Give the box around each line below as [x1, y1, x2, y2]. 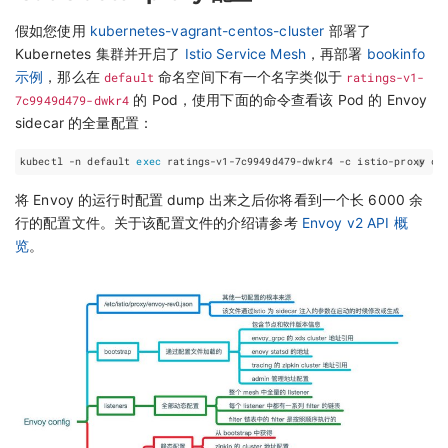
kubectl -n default [19, 154, 137, 168]
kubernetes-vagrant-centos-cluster [89, 23, 325, 40]
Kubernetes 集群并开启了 [15, 46, 185, 63]
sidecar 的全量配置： [15, 115, 153, 132]
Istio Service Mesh [184, 46, 306, 63]
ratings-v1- [346, 69, 425, 86]
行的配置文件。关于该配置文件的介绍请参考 [15, 214, 302, 231]
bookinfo [366, 46, 425, 63]
